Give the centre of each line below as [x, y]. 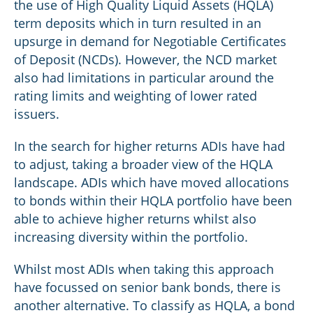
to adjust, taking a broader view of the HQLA [143, 164]
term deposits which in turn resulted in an [138, 23]
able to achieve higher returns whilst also [135, 219]
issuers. [37, 114]
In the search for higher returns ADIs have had [150, 146]
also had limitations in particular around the [144, 78]
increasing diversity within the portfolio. [131, 237]
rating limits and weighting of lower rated [136, 96]
